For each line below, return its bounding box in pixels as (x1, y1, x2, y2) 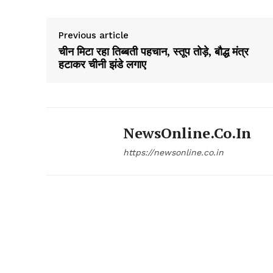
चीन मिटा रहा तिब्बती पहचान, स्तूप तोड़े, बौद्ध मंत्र (58, 44, 249, 59)
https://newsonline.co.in (123, 147, 224, 158)
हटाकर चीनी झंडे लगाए (58, 57, 146, 72)
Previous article (58, 30, 129, 41)
